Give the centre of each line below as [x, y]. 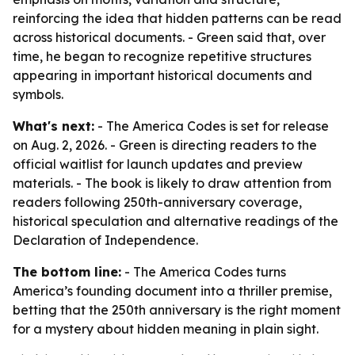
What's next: [53, 126]
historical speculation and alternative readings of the [176, 221]
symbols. [38, 94]
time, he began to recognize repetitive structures [162, 56]
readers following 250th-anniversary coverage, [157, 202]
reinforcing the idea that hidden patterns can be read [177, 18]
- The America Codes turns [204, 272]
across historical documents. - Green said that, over [169, 37]
